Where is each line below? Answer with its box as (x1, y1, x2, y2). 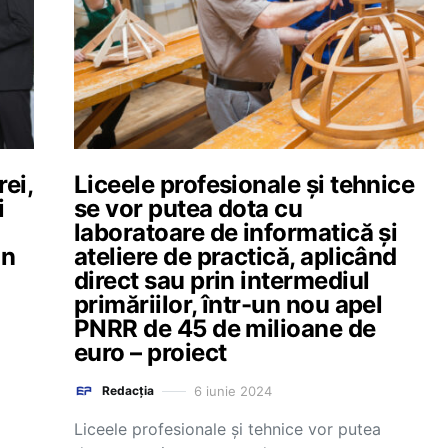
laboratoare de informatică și (74, 218, 398, 247)
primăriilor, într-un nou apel (74, 290, 383, 319)
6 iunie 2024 (194, 382, 272, 399)
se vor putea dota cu (74, 194, 303, 223)
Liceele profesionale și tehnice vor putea (74, 419, 381, 439)
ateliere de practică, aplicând (74, 242, 397, 271)
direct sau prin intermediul (74, 266, 370, 295)
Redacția (102, 383, 154, 398)
